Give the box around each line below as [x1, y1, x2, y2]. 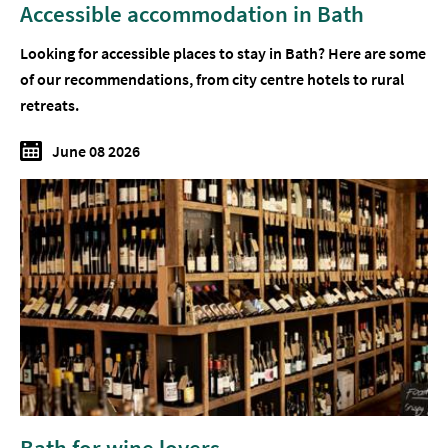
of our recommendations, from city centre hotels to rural [20, 68, 404, 89]
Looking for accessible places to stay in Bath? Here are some [20, 42, 426, 63]
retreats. [20, 94, 82, 115]
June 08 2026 [52, 140, 140, 161]
